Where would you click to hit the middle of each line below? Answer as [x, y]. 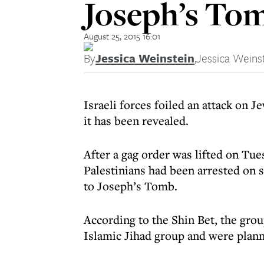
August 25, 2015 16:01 [122, 36]
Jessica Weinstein [145, 58]
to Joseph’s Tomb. [131, 186]
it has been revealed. [136, 121]
